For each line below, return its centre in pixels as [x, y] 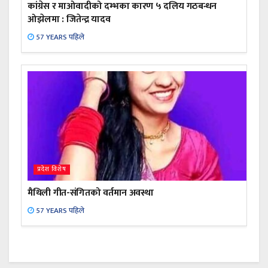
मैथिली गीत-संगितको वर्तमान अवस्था [91, 193]
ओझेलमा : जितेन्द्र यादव [69, 20]
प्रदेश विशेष [52, 170]
